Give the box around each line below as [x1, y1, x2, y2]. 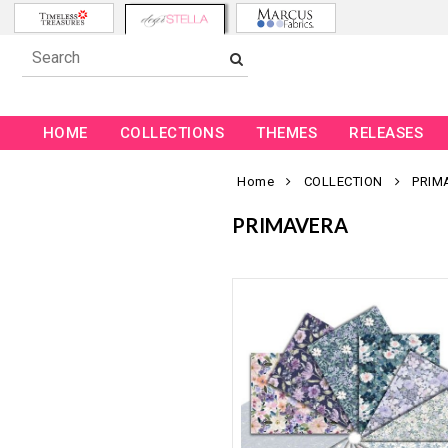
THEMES [256, 124, 318, 143]
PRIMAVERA [232, 213, 348, 238]
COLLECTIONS [119, 124, 225, 143]
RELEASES [349, 124, 424, 143]
